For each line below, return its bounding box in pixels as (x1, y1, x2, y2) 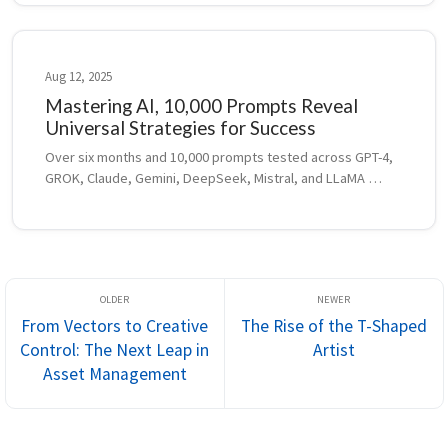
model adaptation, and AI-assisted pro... (45, 211, 283, 230)
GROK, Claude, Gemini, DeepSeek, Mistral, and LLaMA (45, 169, 365, 188)
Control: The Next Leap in (20, 339, 209, 361)
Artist (312, 339, 355, 361)
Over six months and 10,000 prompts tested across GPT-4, (45, 148, 393, 167)
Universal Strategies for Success (45, 116, 316, 140)
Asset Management (42, 363, 187, 385)
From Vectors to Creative (21, 315, 208, 337)
